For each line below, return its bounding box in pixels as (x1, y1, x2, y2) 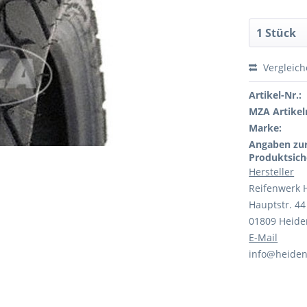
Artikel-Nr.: (249, 88, 302, 101)
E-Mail (249, 231, 278, 244)
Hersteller (249, 165, 295, 178)
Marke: (249, 121, 282, 134)
